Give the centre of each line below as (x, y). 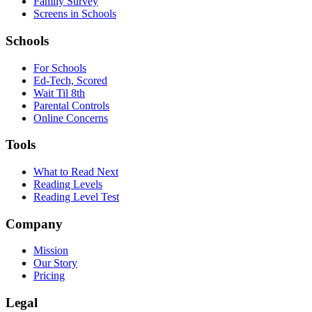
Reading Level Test (76, 196)
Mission (51, 251)
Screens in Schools (75, 14)
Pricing (49, 276)
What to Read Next (76, 171)
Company (34, 224)
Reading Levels (68, 184)
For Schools (60, 68)
